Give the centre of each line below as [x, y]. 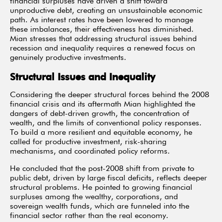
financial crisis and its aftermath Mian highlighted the [103, 105]
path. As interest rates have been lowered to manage [102, 21]
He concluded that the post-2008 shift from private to [102, 169]
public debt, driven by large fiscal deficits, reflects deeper [109, 179]
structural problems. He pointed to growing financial [101, 188]
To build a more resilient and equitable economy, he [101, 133]
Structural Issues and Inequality [83, 77]
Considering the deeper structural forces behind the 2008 [110, 95]
